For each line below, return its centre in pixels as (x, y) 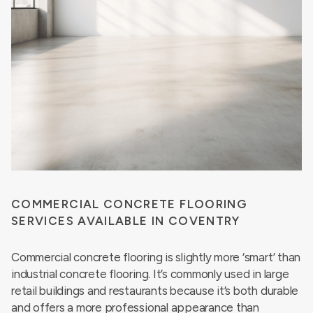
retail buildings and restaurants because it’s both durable (155, 291)
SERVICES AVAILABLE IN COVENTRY (126, 221)
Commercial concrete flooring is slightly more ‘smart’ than (156, 257)
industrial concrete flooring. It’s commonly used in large (150, 274)
